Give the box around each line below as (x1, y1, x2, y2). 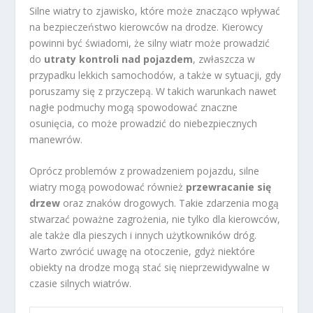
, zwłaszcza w (193, 52, 256, 66)
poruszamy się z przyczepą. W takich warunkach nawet (29, 84, 277, 98)
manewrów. (29, 132, 83, 146)
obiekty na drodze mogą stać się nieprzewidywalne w (29, 260, 270, 274)
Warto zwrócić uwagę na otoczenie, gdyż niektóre (29, 244, 256, 258)
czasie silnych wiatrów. (29, 276, 132, 290)
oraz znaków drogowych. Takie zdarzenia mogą (60, 196, 279, 210)
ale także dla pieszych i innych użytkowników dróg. (29, 228, 257, 242)
